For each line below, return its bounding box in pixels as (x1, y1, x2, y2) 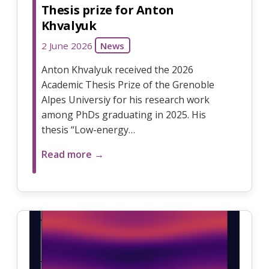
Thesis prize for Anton (41, 1, 174, 18)
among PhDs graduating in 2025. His (41, 107, 206, 121)
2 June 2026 (41, 39, 92, 52)
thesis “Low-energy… (41, 122, 135, 136)
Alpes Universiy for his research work (41, 92, 210, 106)
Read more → (41, 147, 104, 161)
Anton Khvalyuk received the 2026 (41, 62, 193, 76)
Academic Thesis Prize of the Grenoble (41, 77, 214, 91)
